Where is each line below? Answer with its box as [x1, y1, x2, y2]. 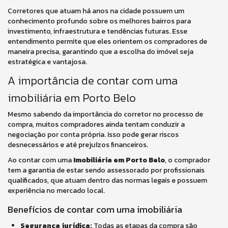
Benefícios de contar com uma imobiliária [8, 203, 182, 216]
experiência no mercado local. [8, 185, 105, 196]
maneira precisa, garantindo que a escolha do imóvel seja [8, 46, 193, 57]
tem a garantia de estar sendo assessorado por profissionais [8, 165, 205, 176]
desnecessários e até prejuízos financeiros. [8, 139, 148, 150]
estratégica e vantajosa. [8, 56, 87, 67]
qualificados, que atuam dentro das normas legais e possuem [8, 175, 207, 186]
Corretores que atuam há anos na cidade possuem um [8, 6, 184, 16]
